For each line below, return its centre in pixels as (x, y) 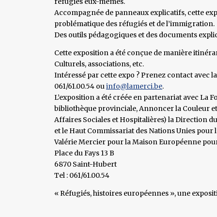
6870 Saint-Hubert (85, 164)
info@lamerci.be (134, 86)
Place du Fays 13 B (84, 153)
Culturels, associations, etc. (99, 64)
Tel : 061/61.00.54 (82, 175)
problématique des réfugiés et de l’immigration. (134, 23)
